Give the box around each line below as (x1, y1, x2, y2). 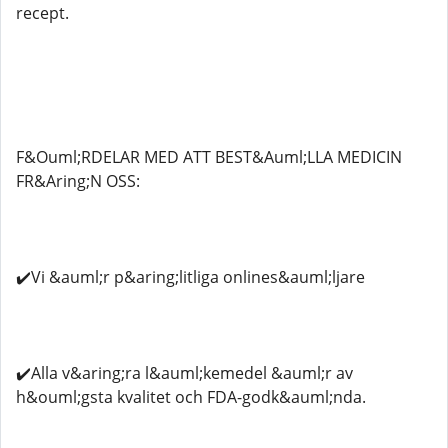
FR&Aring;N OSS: (16, 170, 140, 192)
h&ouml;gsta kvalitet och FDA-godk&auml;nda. (16, 386, 366, 408)
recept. (16, 2, 69, 24)
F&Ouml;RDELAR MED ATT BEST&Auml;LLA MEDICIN (16, 146, 402, 168)
